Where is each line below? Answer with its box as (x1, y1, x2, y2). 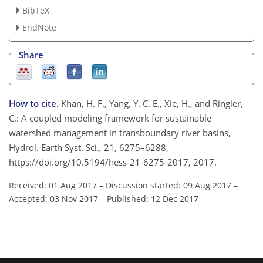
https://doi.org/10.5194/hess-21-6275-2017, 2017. (9, 156, 217, 168)
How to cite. (9, 97, 61, 110)
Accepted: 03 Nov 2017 (9, 193, 98, 205)
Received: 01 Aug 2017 (9, 180, 97, 191)
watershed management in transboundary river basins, (9, 127, 231, 139)
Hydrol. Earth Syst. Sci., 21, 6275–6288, (9, 141, 168, 154)
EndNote (22, 22, 56, 33)
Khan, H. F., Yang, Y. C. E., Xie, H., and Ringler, (61, 97, 243, 110)
